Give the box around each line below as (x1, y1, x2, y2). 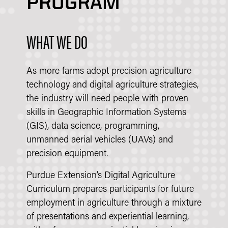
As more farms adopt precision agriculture (26, 67, 191, 77)
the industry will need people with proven (26, 94, 188, 104)
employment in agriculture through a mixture (26, 198, 202, 209)
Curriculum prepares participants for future (26, 185, 194, 195)
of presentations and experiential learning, (26, 212, 189, 222)
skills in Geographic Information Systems (26, 108, 186, 118)
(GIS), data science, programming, (26, 122, 159, 132)
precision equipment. (26, 149, 108, 159)
